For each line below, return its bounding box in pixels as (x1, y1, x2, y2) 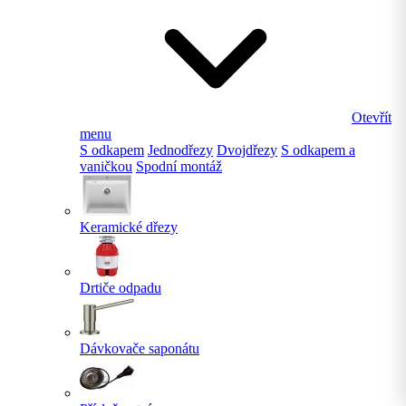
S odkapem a (281, 142, 355, 159)
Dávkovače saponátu (80, 341, 199, 357)
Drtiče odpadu (80, 280, 161, 296)
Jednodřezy (148, 142, 213, 159)
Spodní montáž (136, 159, 222, 175)
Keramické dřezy (80, 219, 178, 236)
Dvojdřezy (217, 142, 277, 159)
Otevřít (352, 110, 391, 126)
